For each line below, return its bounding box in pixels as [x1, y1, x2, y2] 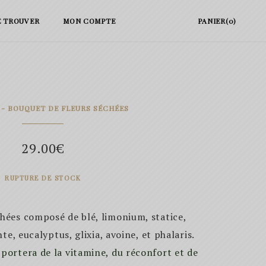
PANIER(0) [197, 16, 236, 26]
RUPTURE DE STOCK [5, 173, 81, 182]
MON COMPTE [63, 16, 116, 26]
